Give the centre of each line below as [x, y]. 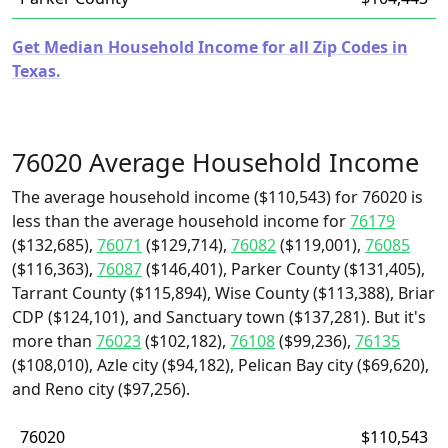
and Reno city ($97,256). [101, 389]
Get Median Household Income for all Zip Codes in [210, 47]
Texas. [36, 71]
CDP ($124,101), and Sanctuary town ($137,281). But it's [219, 317]
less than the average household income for [181, 221]
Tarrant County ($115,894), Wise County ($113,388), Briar [223, 293]
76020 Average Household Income [215, 162]
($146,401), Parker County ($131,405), [283, 269]
